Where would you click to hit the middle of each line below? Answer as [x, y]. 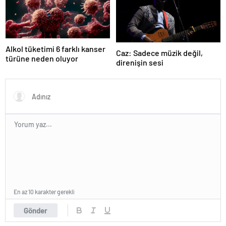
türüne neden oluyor [42, 58]
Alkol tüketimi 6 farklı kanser [55, 49]
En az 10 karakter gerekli [44, 192]
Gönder [36, 211]
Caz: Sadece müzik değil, [159, 53]
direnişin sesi [140, 63]
